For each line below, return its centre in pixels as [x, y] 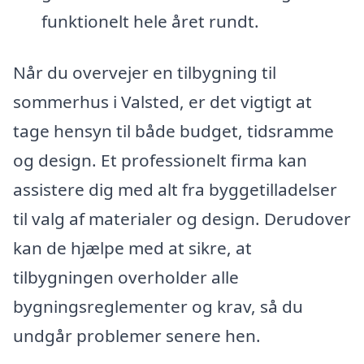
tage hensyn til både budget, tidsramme [173, 131]
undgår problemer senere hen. [137, 336]
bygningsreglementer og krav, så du [158, 307]
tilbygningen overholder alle [126, 277]
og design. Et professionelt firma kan [160, 160]
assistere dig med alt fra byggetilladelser [175, 190]
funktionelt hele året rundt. [150, 21]
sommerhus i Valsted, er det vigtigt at [162, 102]
